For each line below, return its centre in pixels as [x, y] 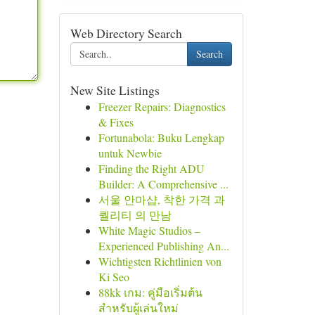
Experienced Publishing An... [163, 246]
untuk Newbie [130, 153]
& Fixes [116, 122]
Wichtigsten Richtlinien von [160, 261]
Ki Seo [114, 277]
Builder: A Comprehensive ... [163, 184]
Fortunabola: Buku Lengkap [161, 137]
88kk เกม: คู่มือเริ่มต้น [150, 292]
